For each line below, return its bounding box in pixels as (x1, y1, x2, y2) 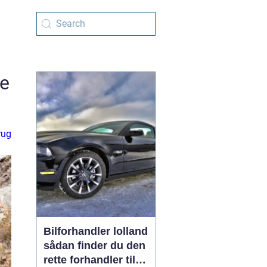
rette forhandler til (44, 254, 135, 266)
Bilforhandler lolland (44, 225, 148, 237)
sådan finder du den (44, 240, 145, 252)
